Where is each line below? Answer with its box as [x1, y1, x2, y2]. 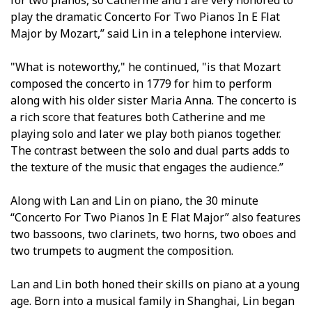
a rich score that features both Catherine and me [10, 109, 265, 125]
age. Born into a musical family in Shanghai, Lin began [10, 292, 295, 309]
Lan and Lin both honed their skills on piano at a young [10, 276, 299, 292]
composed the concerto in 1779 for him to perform [10, 75, 272, 91]
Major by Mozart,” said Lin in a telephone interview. [10, 25, 281, 41]
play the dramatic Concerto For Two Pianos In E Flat [10, 8, 280, 24]
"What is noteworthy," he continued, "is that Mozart [10, 58, 281, 75]
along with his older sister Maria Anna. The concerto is [10, 92, 297, 108]
